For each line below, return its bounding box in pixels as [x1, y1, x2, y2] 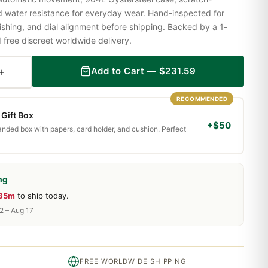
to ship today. [15, 190, 69, 200]
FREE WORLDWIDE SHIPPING [80, 257, 187, 266]
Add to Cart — [90, 65, 159, 77]
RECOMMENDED [176, 95, 227, 102]
